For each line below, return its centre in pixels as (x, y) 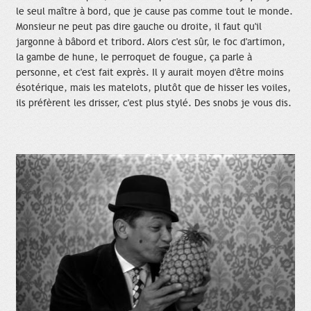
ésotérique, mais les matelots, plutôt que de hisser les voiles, (153, 87)
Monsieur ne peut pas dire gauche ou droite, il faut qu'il (139, 26)
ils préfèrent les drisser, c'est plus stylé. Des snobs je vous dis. (154, 103)
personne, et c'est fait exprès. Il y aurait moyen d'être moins (150, 72)
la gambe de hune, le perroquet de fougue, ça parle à (134, 57)
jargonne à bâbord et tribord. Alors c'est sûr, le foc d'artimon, (151, 42)
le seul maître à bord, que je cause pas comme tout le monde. (154, 11)
